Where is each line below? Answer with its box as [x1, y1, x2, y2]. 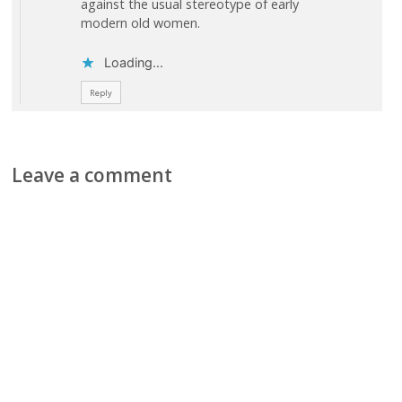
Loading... [103, 55, 163, 71]
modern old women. [80, 14, 200, 31]
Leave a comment [12, 162, 173, 188]
